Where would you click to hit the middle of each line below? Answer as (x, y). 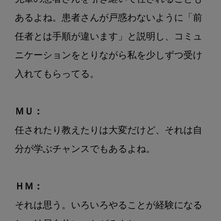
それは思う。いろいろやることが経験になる (109, 206)
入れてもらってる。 (57, 74)
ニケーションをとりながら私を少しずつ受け (109, 56)
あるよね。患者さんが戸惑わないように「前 (109, 18)
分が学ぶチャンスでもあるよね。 (85, 149)
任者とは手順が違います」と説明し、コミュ (109, 37)
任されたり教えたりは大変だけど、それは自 (109, 131)
